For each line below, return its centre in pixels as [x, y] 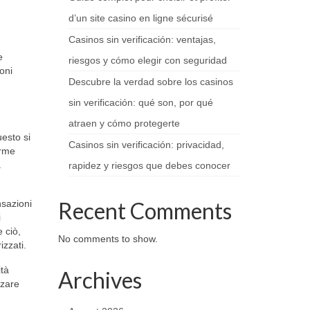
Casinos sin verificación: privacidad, [146, 145]
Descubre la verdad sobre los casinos [151, 82]
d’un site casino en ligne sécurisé [140, 18]
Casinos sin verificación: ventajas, [142, 39]
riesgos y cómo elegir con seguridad [147, 60]
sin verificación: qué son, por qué [140, 102]
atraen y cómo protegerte [124, 123]
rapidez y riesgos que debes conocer [149, 165]
